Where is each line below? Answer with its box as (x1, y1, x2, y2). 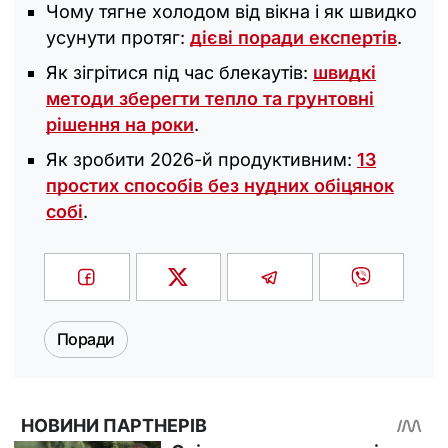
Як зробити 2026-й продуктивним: (46, 148, 357, 170)
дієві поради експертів (190, 26, 397, 48)
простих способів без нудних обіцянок (46, 174, 394, 196)
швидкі (313, 61, 376, 83)
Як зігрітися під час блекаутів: (46, 61, 313, 83)
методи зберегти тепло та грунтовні (46, 87, 374, 109)
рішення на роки (46, 113, 194, 135)
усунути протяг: (46, 26, 190, 48)
